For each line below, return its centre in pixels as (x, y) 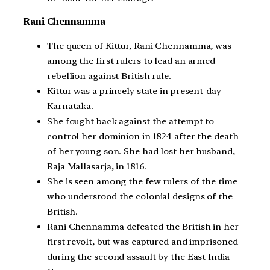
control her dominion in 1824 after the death (143, 137)
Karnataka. (71, 106)
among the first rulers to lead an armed (131, 61)
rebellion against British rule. (109, 76)
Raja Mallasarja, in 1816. (97, 167)
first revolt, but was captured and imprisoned (143, 242)
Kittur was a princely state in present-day (134, 91)
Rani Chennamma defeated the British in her (143, 227)
